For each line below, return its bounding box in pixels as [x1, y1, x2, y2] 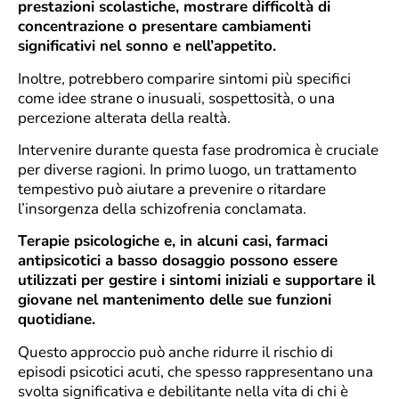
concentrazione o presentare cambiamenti [18, 16, 311, 37]
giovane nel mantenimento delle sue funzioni [18, 289, 331, 311]
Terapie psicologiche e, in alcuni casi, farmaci [18, 231, 328, 252]
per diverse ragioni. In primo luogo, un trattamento [18, 159, 356, 180]
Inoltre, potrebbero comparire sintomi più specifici [18, 68, 351, 89]
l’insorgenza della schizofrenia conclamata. [18, 198, 306, 219]
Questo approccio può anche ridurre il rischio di [18, 341, 333, 362]
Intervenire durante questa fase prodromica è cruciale [18, 139, 379, 160]
